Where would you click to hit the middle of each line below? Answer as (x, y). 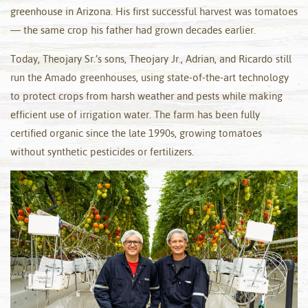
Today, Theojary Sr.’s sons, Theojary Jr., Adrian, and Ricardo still (151, 58)
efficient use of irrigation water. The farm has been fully (135, 114)
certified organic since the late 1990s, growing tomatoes (136, 133)
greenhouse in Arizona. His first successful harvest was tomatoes (154, 12)
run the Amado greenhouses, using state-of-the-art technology (150, 77)
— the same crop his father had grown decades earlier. (133, 30)
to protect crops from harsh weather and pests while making (146, 96)
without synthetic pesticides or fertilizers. (102, 151)
